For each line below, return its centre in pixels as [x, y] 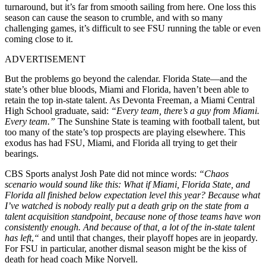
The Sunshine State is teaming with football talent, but [157, 121]
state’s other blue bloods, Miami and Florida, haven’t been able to [127, 89]
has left [18, 237]
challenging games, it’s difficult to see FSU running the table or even [133, 28]
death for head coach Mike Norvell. [71, 259]
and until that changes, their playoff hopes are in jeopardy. [148, 237]
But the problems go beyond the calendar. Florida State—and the [126, 78]
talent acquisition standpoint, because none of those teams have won [133, 216]
